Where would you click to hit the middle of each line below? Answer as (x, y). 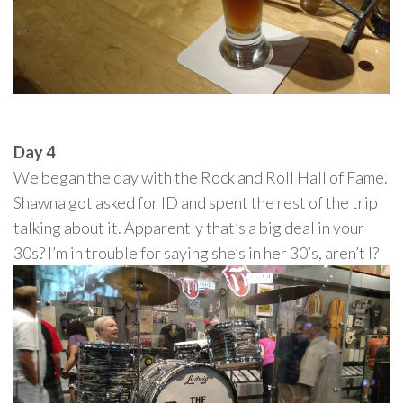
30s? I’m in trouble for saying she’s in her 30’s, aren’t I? (196, 252)
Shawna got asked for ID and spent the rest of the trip (196, 202)
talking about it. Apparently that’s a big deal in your (189, 227)
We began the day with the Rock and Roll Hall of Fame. (201, 177)
